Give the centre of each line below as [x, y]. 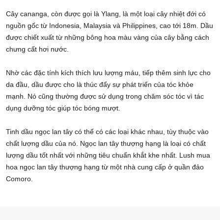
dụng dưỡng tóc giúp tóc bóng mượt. [63, 108]
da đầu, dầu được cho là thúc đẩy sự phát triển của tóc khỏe [100, 85]
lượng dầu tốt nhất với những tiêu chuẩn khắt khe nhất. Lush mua [108, 155]
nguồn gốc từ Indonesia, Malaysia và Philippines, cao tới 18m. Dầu [110, 26]
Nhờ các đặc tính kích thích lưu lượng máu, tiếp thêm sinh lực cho [108, 73]
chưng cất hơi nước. [37, 49]
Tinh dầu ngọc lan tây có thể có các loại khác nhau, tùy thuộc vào [107, 132]
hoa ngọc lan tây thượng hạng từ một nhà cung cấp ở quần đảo [105, 167]
